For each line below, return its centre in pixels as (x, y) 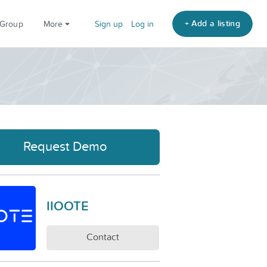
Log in (142, 24)
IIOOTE (68, 206)
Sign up (108, 24)
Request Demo (66, 146)
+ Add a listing (212, 23)
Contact (103, 237)
